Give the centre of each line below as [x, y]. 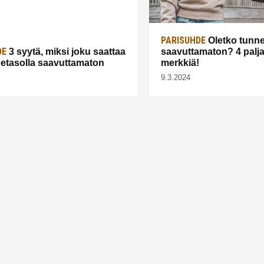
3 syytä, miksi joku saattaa [66, 51]
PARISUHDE [183, 40]
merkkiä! [180, 62]
